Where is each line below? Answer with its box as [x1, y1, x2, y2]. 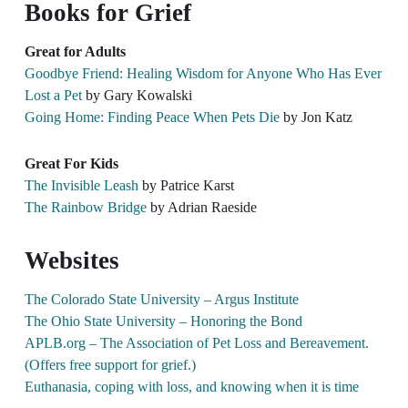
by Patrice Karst [138, 177, 234, 193]
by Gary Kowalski [81, 87, 192, 103]
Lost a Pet [24, 87, 82, 103]
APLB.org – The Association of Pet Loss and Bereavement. [24, 334, 369, 351]
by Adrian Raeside [146, 199, 257, 215]
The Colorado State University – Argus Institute [24, 291, 299, 307]
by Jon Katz [279, 108, 352, 125]
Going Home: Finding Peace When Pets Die [24, 108, 280, 125]
